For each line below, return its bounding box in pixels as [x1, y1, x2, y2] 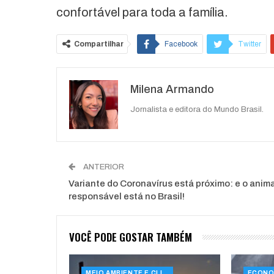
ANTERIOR [81, 162, 124, 171]
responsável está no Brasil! [68, 191, 185, 201]
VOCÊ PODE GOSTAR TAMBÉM [69, 229, 192, 245]
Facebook [165, 39, 198, 48]
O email [169, 64, 196, 73]
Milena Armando [130, 83, 214, 95]
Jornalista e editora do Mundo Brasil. [130, 105, 264, 114]
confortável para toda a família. [56, 5, 228, 19]
